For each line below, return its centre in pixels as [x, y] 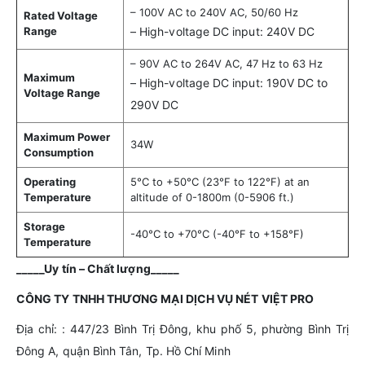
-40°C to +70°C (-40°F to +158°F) [217, 234]
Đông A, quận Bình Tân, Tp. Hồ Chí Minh [123, 351]
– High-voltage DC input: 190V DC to [229, 83]
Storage [44, 227]
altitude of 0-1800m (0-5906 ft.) [212, 198]
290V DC [155, 105]
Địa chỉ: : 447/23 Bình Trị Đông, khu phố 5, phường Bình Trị [182, 329]
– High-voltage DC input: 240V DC [223, 32]
